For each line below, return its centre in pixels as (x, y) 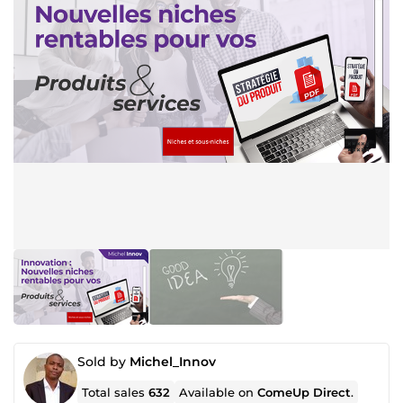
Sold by (103, 362)
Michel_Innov (173, 362)
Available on (219, 392)
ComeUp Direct (304, 392)
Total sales (116, 392)
